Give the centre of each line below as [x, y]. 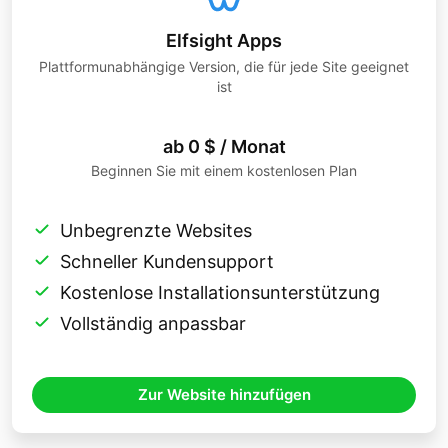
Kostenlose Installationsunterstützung [220, 293]
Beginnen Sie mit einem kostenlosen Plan [224, 171]
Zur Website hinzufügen [224, 395]
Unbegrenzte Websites [156, 231]
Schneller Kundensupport [167, 262]
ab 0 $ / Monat [224, 147]
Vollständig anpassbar [153, 324]
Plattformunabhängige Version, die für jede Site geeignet [224, 67]
